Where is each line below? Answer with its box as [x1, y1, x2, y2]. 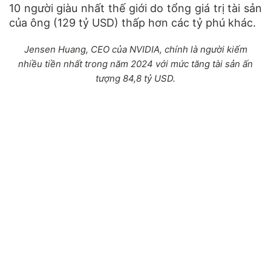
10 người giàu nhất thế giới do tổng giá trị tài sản [9, 1, 262, 15]
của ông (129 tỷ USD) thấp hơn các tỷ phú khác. [9, 16, 256, 29]
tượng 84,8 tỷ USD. [96, 72, 175, 84]
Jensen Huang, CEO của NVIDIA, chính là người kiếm [24, 43, 247, 55]
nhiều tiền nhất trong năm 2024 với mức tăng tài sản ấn [18, 57, 253, 70]
